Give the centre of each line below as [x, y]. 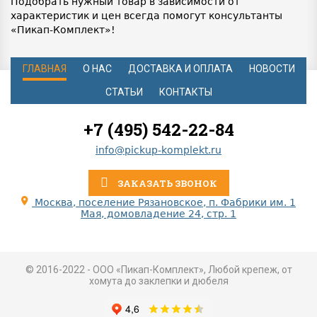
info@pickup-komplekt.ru [158, 150]
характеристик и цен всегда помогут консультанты [146, 15]
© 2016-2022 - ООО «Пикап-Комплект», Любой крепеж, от [158, 269]
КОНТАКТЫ [185, 92]
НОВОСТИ [272, 68]
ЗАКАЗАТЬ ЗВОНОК [166, 183]
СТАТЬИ [124, 92]
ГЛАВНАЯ [44, 68]
